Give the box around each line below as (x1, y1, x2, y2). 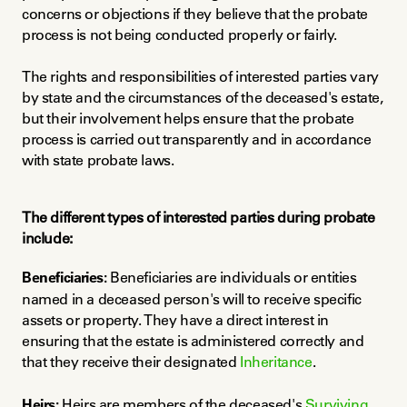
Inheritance (240, 352, 313, 372)
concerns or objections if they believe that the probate (22, 5, 369, 23)
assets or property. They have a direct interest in (22, 311, 330, 330)
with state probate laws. (22, 151, 174, 169)
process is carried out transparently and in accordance (22, 130, 372, 148)
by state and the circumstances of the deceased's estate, (22, 88, 383, 106)
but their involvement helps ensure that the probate (22, 109, 354, 127)
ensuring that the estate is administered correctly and (22, 332, 364, 351)
